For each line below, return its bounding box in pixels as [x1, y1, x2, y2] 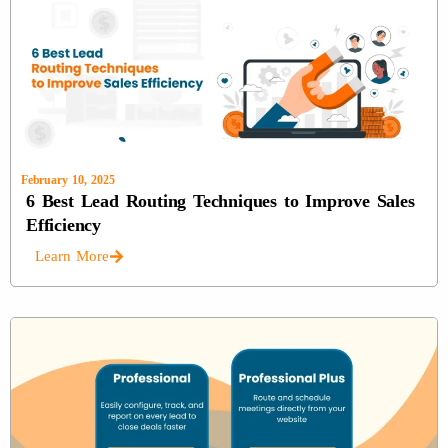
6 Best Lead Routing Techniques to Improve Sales [26, 190, 415, 211]
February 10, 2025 [21, 172, 115, 187]
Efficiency [26, 214, 101, 235]
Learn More [35, 247, 109, 264]
